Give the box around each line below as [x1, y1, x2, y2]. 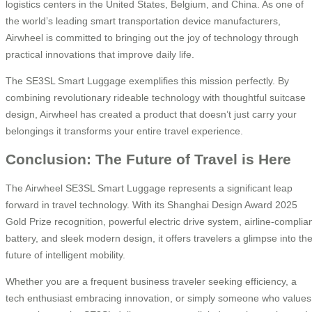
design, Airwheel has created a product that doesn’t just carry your [6, 108, 297, 120]
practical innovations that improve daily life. [6, 48, 194, 60]
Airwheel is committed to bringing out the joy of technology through [6, 31, 299, 43]
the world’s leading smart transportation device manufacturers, [6, 15, 281, 26]
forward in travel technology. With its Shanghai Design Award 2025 [6, 199, 297, 211]
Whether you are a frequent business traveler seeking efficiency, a [6, 276, 297, 288]
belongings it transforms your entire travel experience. [6, 125, 243, 136]
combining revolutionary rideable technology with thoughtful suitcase [6, 91, 306, 103]
